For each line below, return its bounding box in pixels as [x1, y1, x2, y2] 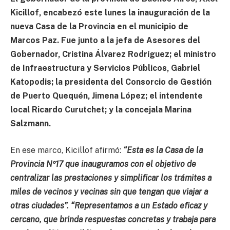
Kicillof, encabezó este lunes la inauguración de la [10, 8, 210, 18]
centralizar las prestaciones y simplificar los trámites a [10, 172, 212, 183]
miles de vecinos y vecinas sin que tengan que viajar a [10, 186, 208, 197]
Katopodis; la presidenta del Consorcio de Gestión [10, 77, 212, 87]
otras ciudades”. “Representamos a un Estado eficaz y [10, 200, 207, 210]
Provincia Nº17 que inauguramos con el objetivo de [10, 159, 196, 169]
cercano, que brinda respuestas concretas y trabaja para [10, 214, 216, 224]
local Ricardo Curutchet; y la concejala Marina [10, 105, 191, 115]
